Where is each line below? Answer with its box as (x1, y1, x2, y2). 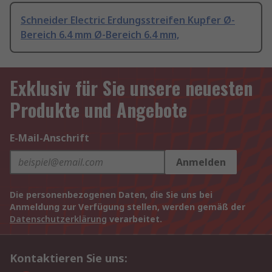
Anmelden (176, 155, 226, 169)
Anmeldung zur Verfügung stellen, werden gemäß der (10, 201, 245, 213)
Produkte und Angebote (10, 96, 187, 124)
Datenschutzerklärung (10, 213, 107, 225)
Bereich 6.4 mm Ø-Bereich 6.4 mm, (21, 28, 179, 42)
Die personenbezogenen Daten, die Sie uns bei (10, 189, 212, 201)
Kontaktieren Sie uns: (10, 251, 127, 266)
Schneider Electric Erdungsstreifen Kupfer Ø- (21, 13, 235, 27)
